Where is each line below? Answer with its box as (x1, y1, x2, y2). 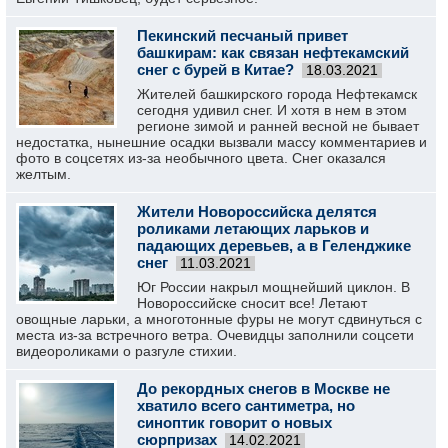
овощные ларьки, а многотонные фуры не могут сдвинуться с (16, 311, 422, 327)
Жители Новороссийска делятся (137, 203, 377, 220)
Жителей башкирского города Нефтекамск (137, 86, 417, 102)
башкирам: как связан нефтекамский (137, 44, 409, 61)
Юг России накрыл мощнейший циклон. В (137, 279, 410, 295)
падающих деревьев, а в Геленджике (137, 237, 411, 254)
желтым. (16, 166, 71, 182)
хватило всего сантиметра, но (137, 397, 355, 414)
